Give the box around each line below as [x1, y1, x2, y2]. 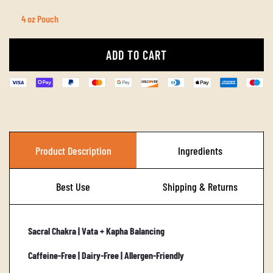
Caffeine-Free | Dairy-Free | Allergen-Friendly [28, 249, 184, 261]
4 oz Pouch [21, 13, 58, 24]
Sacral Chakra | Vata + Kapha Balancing [28, 225, 165, 237]
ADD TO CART [106, 48, 167, 62]
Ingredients [177, 143, 222, 157]
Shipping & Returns [162, 180, 238, 194]
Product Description [35, 143, 112, 157]
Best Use [56, 180, 90, 194]
